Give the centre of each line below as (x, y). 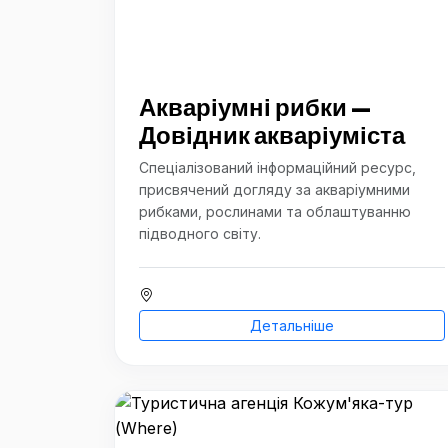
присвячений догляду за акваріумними (274, 189)
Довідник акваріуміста (272, 135)
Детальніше (292, 325)
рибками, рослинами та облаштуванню (275, 211)
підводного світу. (200, 233)
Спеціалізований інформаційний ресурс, (277, 167)
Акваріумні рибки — (255, 107)
